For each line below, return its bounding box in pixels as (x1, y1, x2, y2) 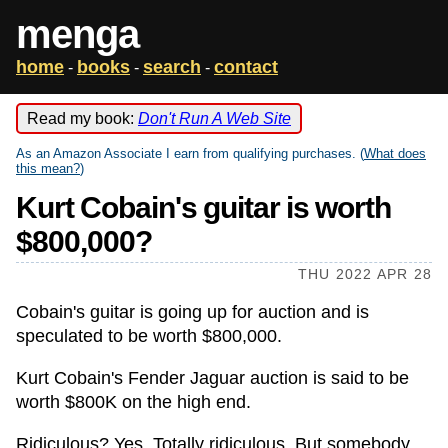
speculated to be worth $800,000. (16, 326, 282, 346)
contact (214, 57, 278, 77)
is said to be (308, 368, 409, 388)
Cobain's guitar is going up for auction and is (16, 302, 369, 322)
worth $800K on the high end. (16, 392, 251, 412)
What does (364, 146, 426, 161)
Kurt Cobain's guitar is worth (16, 191, 391, 224)
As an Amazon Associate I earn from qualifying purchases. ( (16, 146, 364, 161)
